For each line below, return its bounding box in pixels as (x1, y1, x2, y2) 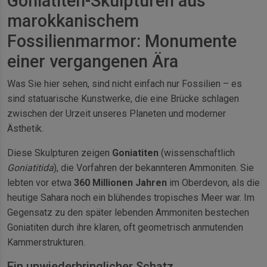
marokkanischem (7, 11, 139, 32)
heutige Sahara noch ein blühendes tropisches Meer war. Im (7, 192, 254, 204)
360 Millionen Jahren (74, 177, 167, 189)
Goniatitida (7, 162, 54, 174)
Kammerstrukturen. (7, 237, 85, 249)
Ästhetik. (7, 123, 44, 135)
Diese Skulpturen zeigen (7, 147, 112, 159)
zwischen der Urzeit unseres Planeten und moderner (7, 108, 226, 120)
